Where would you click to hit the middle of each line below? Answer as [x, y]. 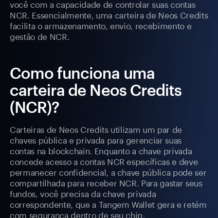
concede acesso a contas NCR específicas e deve [104, 161]
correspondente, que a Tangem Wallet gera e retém [108, 204]
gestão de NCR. [40, 36]
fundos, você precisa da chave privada [83, 193]
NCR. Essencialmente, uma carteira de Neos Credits [109, 14]
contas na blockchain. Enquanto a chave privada [101, 150]
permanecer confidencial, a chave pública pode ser [108, 172]
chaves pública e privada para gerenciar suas [96, 139]
